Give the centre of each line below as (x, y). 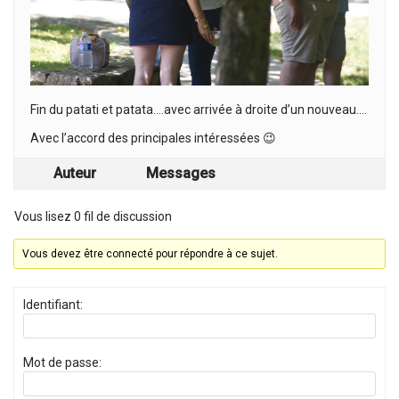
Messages (181, 173)
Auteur (75, 173)
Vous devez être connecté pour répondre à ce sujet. (151, 254)
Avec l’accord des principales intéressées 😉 (153, 138)
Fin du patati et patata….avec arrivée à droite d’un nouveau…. (199, 110)
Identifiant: (53, 305)
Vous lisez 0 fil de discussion (93, 216)
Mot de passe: (62, 362)
